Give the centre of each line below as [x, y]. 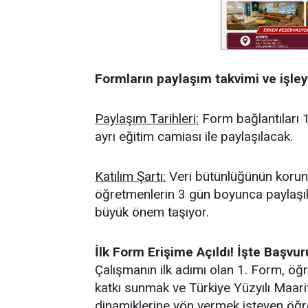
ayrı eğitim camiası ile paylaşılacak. [194, 136]
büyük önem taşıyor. [152, 212]
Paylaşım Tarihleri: [147, 119]
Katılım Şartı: [130, 176]
